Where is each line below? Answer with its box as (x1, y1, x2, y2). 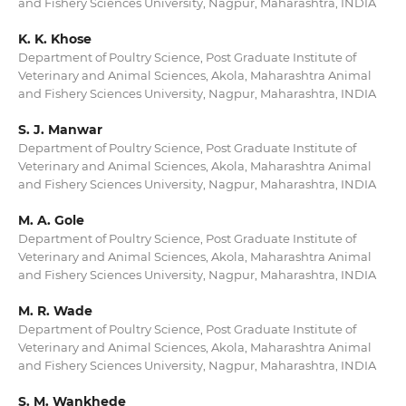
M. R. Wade (17, 303, 92, 320)
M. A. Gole (17, 212, 84, 229)
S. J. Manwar (17, 121, 102, 139)
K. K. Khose (17, 31, 92, 47)
